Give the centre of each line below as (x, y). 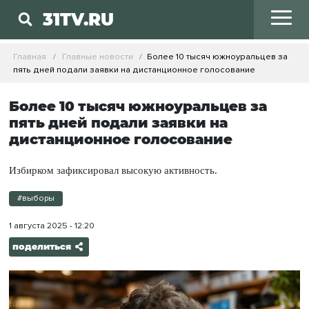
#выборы (36, 199)
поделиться (41, 247)
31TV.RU (79, 20)
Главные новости (97, 56)
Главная (30, 56)
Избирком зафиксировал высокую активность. (113, 170)
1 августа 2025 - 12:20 (51, 226)
